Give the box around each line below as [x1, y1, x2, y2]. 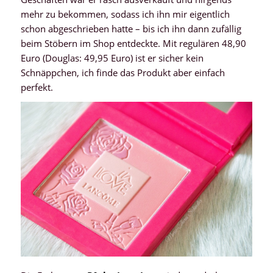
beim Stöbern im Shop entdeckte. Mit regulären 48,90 [20, 37, 246, 49]
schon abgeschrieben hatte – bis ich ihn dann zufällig [20, 22, 241, 35]
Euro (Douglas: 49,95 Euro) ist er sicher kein [20, 51, 204, 64]
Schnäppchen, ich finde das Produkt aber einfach [20, 66, 225, 79]
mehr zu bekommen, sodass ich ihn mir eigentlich [20, 7, 230, 20]
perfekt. [20, 80, 53, 93]
